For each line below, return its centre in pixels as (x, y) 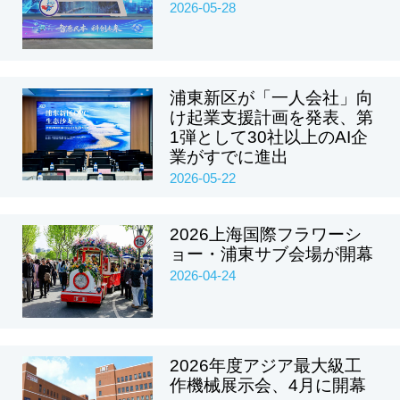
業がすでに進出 (229, 156)
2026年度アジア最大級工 (265, 365)
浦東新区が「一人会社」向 (271, 97)
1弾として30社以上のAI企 (268, 137)
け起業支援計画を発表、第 (271, 117)
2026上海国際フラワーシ (265, 235)
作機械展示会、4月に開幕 (267, 385)
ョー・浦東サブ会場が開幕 (271, 254)
